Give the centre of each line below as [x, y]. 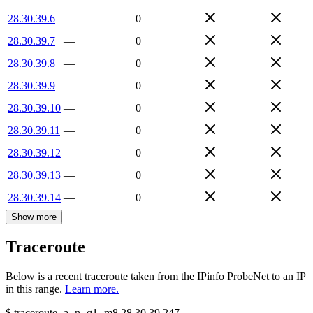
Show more [34, 217]
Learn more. [92, 289]
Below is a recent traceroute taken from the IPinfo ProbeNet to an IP [155, 277]
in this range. [34, 289]
